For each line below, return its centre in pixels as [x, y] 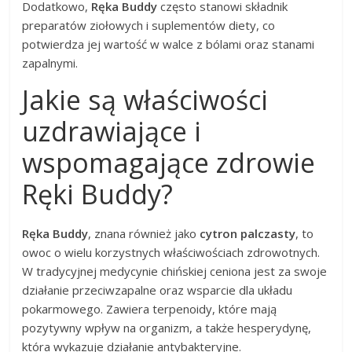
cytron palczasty [248, 233]
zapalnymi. [50, 62]
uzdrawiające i [112, 131]
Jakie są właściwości [145, 99]
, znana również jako [144, 233]
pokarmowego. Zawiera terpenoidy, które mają [150, 308]
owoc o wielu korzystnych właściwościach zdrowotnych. [171, 252]
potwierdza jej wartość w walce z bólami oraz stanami [169, 44]
